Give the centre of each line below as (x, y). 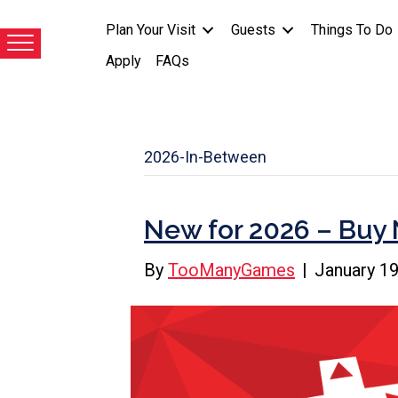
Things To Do (351, 30)
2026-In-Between (205, 156)
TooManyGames (231, 270)
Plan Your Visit (150, 30)
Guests (253, 30)
